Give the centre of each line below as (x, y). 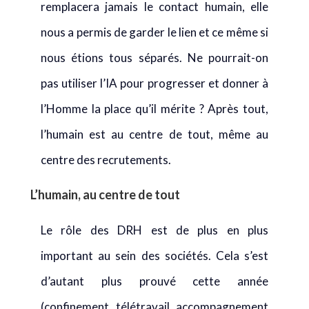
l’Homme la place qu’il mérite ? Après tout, (154, 109)
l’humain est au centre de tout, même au (154, 134)
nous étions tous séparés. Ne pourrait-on (154, 58)
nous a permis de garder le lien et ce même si (154, 32)
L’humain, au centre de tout (105, 195)
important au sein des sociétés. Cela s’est (154, 256)
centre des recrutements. (106, 160)
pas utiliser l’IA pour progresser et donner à (154, 83)
